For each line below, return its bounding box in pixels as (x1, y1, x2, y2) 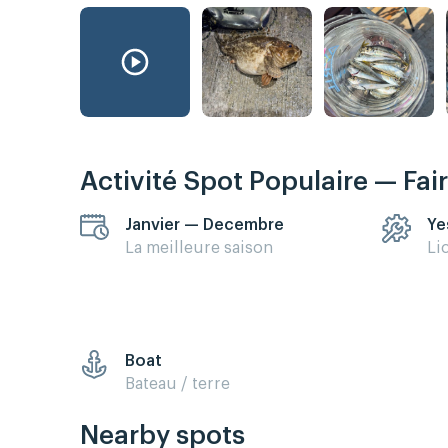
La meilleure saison (125, 239, 273, 256)
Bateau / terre (125, 375, 230, 392)
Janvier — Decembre (125, 216, 284, 233)
